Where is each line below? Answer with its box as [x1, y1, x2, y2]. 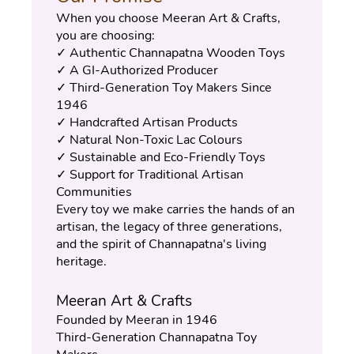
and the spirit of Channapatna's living [56, 235, 266, 253]
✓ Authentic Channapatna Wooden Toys [56, 44, 285, 62]
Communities [56, 183, 132, 201]
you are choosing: [56, 27, 155, 44]
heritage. [56, 253, 107, 270]
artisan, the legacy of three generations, [56, 218, 282, 235]
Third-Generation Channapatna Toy [56, 329, 257, 346]
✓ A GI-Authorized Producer [56, 62, 218, 79]
